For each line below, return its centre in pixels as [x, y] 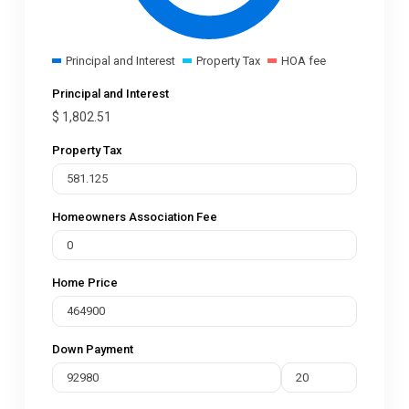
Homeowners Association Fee [135, 216]
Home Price [85, 283]
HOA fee [303, 61]
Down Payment [93, 349]
